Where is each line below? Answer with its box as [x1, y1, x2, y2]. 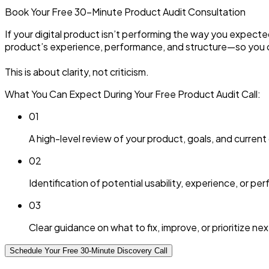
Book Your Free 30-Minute [5, 5, 122, 19]
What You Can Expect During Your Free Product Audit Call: [5, 88, 261, 101]
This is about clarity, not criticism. [5, 65, 149, 79]
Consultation [188, 5, 246, 19]
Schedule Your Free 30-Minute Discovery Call [10, 246, 168, 256]
